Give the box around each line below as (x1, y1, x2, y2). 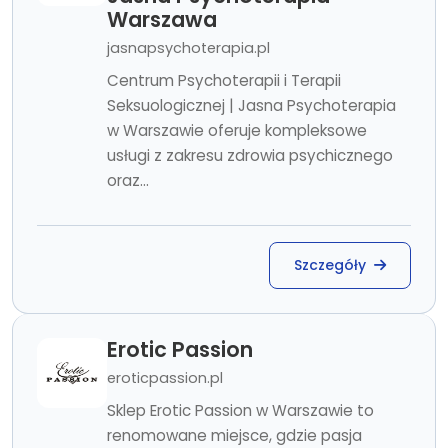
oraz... (107, 170, 149, 191)
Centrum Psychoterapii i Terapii (107, 70, 341, 91)
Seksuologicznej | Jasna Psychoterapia (107, 95, 396, 116)
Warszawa (107, 5, 217, 34)
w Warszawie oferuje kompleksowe (107, 120, 367, 141)
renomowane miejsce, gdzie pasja (107, 425, 362, 446)
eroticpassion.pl (107, 368, 223, 388)
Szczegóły (294, 255, 370, 275)
